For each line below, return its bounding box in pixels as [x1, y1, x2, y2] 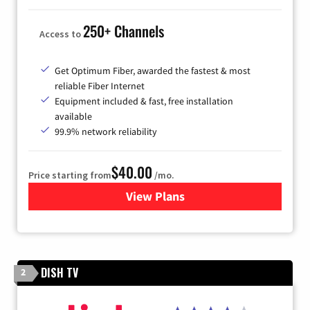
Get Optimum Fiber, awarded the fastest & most [55, 64, 250, 77]
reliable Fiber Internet [55, 80, 145, 93]
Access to [39, 28, 83, 41]
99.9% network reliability [55, 125, 157, 138]
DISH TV [41, 264, 78, 282]
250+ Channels [83, 20, 164, 42]
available [55, 110, 92, 123]
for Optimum [154, 188, 225, 205]
